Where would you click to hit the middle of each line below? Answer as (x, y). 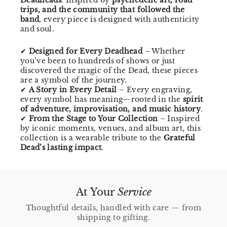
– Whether (164, 51)
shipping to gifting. (113, 217)
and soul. (37, 29)
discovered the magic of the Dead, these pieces (109, 70)
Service (134, 192)
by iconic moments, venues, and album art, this (111, 128)
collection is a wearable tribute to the (92, 138)
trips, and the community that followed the (103, 9)
